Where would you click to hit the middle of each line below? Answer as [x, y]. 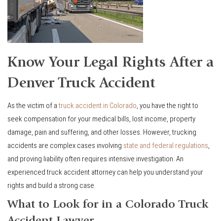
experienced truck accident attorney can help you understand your [105, 172]
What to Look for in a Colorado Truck [108, 205]
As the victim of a [33, 106]
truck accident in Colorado [98, 106]
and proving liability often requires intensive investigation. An [95, 159]
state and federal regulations [166, 146]
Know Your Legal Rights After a [110, 63]
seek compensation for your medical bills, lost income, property [101, 119]
